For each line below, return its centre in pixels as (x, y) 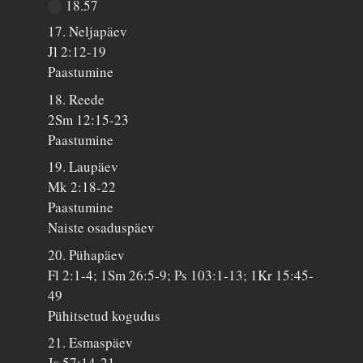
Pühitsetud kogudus (105, 315)
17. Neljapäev (88, 32)
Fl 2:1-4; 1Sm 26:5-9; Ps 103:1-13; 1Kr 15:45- (181, 275)
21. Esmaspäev (91, 343)
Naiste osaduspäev (102, 228)
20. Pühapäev (87, 254)
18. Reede (77, 99)
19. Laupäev (83, 167)
